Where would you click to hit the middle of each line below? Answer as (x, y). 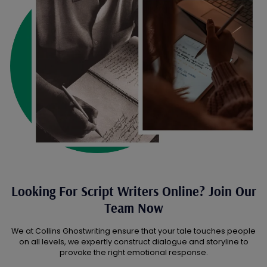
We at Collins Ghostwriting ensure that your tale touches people (133, 231)
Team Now (133, 208)
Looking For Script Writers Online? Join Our (133, 192)
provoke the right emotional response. (133, 253)
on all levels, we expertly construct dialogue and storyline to (133, 242)
